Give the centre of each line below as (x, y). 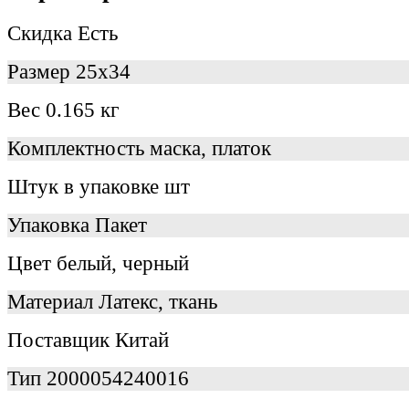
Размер (42, 71)
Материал (53, 301)
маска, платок (210, 148)
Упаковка (51, 225)
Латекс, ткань (158, 301)
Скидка (42, 33)
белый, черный (123, 263)
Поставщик (61, 340)
